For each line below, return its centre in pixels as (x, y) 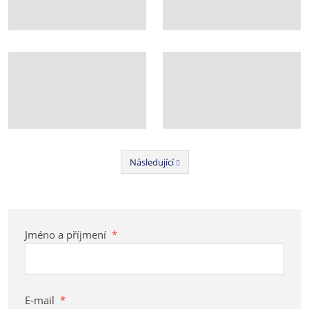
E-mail (41, 300)
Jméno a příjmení (67, 235)
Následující (152, 162)
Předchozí (149, 176)
